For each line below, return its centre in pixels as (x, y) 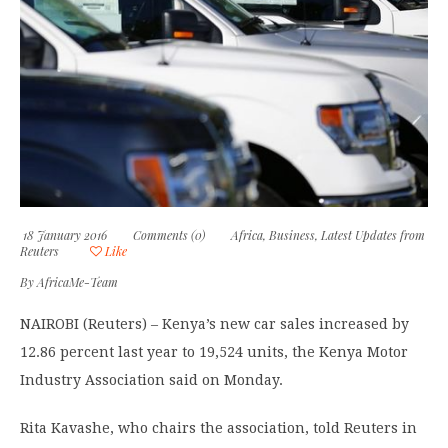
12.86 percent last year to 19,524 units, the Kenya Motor (214, 351)
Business (292, 234)
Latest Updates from (373, 234)
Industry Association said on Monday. (151, 379)
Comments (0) (169, 234)
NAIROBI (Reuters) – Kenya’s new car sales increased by (214, 323)
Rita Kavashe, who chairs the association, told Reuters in (218, 427)
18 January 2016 (63, 234)
